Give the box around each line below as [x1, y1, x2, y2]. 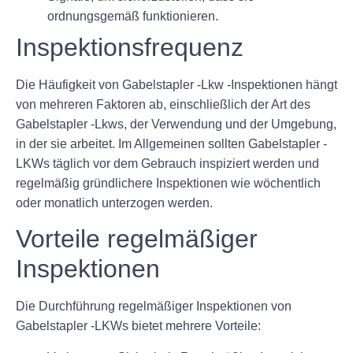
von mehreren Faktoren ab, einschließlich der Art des [16, 97, 310, 111]
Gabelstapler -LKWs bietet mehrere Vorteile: [16, 319, 261, 333]
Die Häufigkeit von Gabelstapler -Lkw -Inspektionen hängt [16, 77, 337, 91]
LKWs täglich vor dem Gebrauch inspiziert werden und [16, 156, 319, 170]
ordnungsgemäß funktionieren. [47, 9, 218, 23]
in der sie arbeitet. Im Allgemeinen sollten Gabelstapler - [16, 136, 327, 150]
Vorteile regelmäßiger [16, 225, 258, 254]
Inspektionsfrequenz [16, 32, 243, 61]
